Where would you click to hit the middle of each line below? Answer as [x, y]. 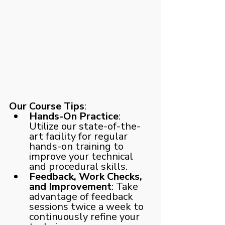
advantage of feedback [82, 196]
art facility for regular [80, 136]
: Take [126, 186]
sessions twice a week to [88, 206]
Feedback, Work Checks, [87, 176]
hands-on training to [78, 146]
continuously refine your [86, 216]
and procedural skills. [78, 166]
